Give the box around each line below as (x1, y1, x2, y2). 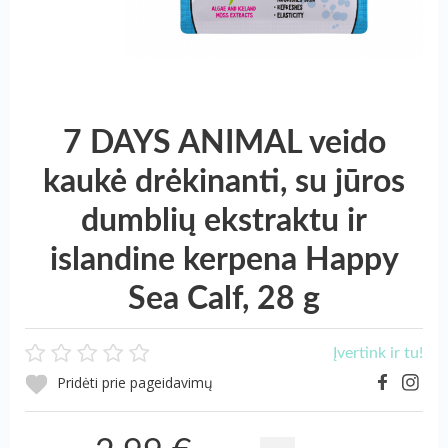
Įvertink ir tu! (333, 344, 423, 361)
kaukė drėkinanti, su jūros (43, 165, 405, 198)
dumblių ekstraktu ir (81, 204, 367, 237)
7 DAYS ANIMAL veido (62, 126, 386, 159)
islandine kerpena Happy (49, 243, 399, 276)
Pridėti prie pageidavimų (53, 373, 213, 393)
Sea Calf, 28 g (128, 282, 320, 315)
